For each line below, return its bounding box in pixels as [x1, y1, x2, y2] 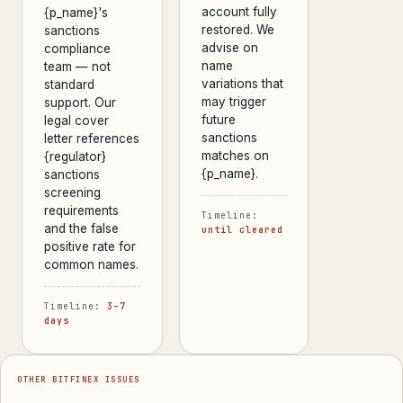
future [201, 112, 237, 127]
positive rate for [44, 239, 136, 254]
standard [44, 77, 94, 92]
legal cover [44, 113, 109, 128]
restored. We [201, 22, 275, 37]
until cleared [201, 224, 284, 236]
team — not [44, 59, 111, 74]
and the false [44, 221, 119, 236]
